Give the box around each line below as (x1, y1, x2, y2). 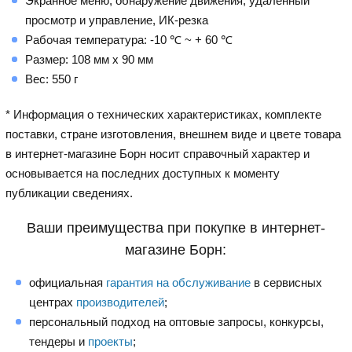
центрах (29, 295, 77, 309)
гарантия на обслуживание (106, 275, 251, 289)
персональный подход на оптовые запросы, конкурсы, (29, 314, 324, 328)
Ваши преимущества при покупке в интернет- (26, 219, 325, 236)
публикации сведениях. (5, 185, 134, 200)
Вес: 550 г (25, 71, 79, 86)
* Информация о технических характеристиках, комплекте (5, 107, 322, 121)
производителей (76, 295, 165, 309)
